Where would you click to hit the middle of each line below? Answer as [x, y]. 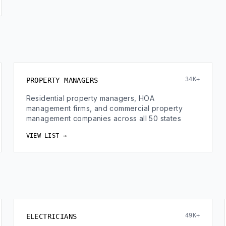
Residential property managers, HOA [90, 98]
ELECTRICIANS [51, 216]
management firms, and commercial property [104, 108]
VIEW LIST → [46, 136]
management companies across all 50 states [104, 118]
